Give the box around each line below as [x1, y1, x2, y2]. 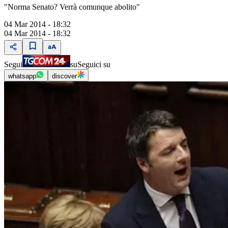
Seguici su [77, 60, 110, 69]
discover [52, 72, 77, 80]
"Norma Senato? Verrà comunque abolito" [4, 3, 140, 12]
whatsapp [8, 72, 36, 80]
